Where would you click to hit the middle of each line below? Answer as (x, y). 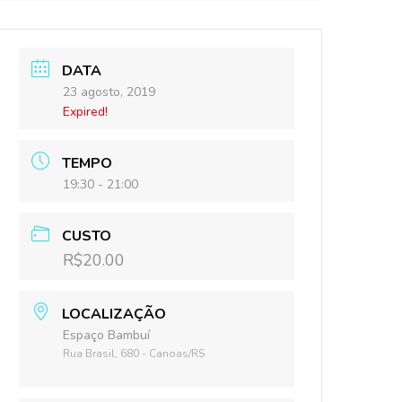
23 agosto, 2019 (109, 92)
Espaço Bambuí (107, 335)
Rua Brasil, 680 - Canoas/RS (134, 353)
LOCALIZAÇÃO (114, 314)
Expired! (86, 111)
